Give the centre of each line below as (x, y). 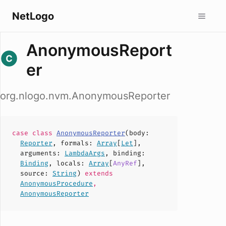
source (32, 173)
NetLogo (33, 16)
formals (75, 143)
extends (97, 173)
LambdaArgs (85, 153)
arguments (38, 153)
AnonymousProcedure (56, 183)
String (65, 173)
